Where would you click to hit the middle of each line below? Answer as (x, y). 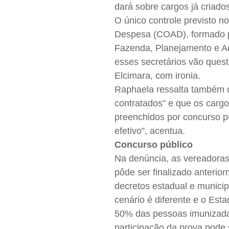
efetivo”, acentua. (150, 131)
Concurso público (154, 145)
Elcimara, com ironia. (158, 76)
